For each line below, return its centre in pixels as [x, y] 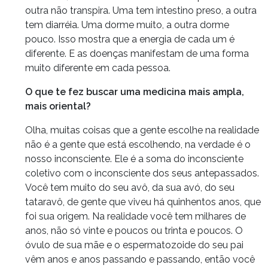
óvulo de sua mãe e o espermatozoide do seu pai [134, 245]
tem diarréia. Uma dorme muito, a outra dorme [127, 25]
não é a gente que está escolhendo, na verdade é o [138, 144]
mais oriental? [58, 106]
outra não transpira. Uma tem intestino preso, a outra [141, 10]
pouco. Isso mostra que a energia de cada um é [130, 39]
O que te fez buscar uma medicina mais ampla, [135, 92]
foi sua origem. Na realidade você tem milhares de [135, 216]
